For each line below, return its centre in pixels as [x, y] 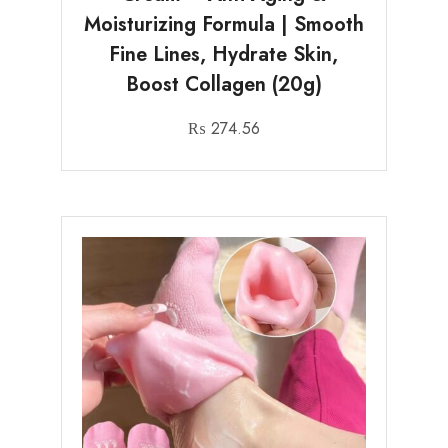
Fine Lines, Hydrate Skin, [224, 55]
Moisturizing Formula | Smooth [223, 25]
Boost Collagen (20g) [223, 85]
